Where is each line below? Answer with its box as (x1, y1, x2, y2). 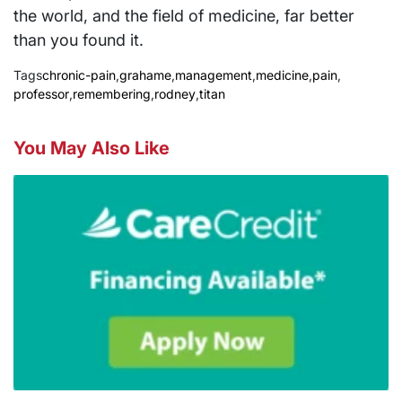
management (175, 66, 252, 83)
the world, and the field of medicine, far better (13, 5, 354, 25)
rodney (154, 85, 196, 101)
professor (13, 85, 69, 101)
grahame (119, 66, 171, 83)
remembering (73, 85, 151, 101)
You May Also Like (13, 136, 170, 159)
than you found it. (13, 30, 144, 49)
